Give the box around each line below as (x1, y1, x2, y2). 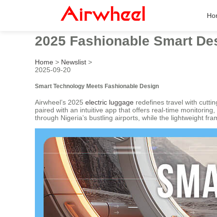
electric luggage (85, 98, 134, 107)
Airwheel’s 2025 (35, 98, 85, 107)
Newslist (61, 58, 86, 66)
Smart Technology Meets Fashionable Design (35, 82, 159, 89)
